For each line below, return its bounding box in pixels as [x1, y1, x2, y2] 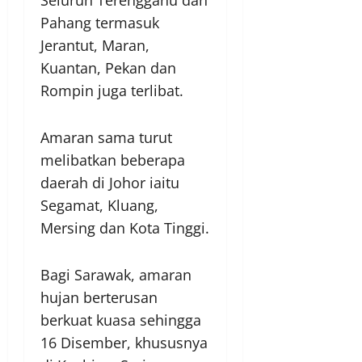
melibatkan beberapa [40, 150, 185, 170]
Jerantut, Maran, [40, 36, 149, 56]
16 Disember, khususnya [40, 333, 208, 353]
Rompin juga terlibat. [40, 81, 183, 101]
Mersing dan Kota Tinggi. [40, 218, 209, 238]
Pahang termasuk [40, 13, 159, 33]
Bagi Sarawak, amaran [40, 265, 192, 285]
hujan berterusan [40, 288, 158, 308]
